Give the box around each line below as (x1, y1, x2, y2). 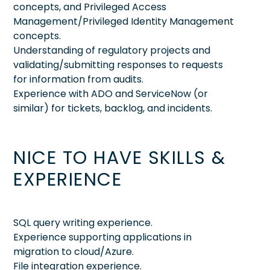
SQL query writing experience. (13, 215, 152, 230)
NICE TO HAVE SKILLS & (13, 145, 226, 171)
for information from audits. (13, 72, 143, 86)
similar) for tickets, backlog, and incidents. (13, 101, 212, 115)
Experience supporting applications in (13, 230, 192, 244)
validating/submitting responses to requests (13, 57, 223, 72)
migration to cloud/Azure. (13, 244, 134, 259)
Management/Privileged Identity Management (13, 14, 234, 28)
